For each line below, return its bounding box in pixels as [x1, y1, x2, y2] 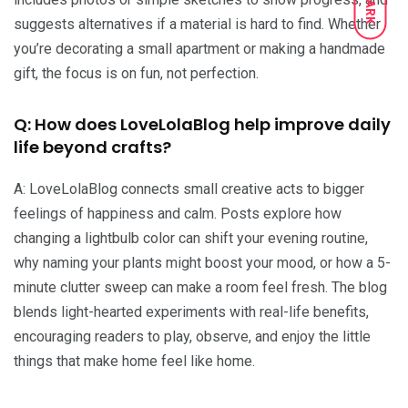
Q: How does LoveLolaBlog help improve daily [14, 112, 391, 136]
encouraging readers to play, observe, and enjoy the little [14, 327, 371, 345]
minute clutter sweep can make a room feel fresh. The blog [14, 278, 387, 296]
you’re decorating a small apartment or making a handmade [14, 39, 385, 57]
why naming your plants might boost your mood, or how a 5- [14, 253, 391, 271]
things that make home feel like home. [14, 352, 255, 370]
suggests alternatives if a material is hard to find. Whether [14, 15, 381, 33]
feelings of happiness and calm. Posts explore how [14, 204, 342, 222]
